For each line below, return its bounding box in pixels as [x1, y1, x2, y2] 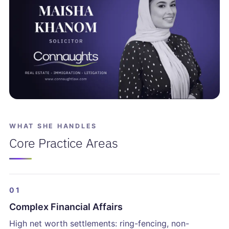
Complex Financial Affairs [9, 201, 123, 213]
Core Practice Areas [9, 134, 118, 152]
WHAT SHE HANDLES [9, 122, 97, 130]
